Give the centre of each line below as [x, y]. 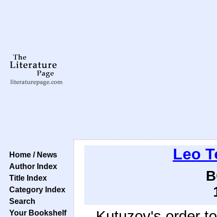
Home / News [31, 155]
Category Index [35, 189]
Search [20, 201]
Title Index [26, 178]
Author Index [31, 166]
